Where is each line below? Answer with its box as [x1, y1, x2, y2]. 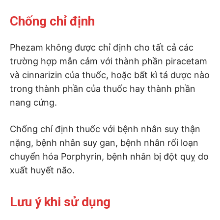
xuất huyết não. [10, 165, 75, 175]
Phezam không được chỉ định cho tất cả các [10, 42, 193, 53]
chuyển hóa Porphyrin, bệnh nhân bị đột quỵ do [10, 151, 209, 162]
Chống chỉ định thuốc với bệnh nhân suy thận [10, 123, 200, 134]
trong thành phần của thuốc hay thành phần [10, 83, 195, 94]
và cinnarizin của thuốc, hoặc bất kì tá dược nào [10, 69, 210, 80]
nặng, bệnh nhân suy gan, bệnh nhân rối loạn [10, 137, 198, 148]
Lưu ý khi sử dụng [10, 194, 110, 209]
